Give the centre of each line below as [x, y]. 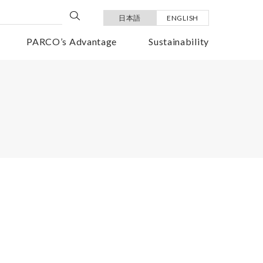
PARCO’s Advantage [72, 41]
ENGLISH [183, 18]
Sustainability [179, 41]
